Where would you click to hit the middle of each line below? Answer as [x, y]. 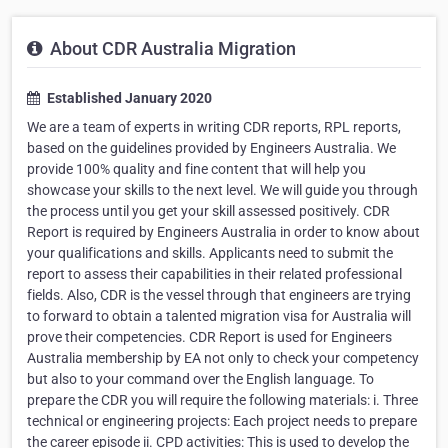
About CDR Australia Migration [171, 49]
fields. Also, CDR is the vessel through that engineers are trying [219, 295]
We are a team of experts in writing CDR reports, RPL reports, [214, 127]
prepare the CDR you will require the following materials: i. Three [222, 400]
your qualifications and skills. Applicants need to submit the [210, 253]
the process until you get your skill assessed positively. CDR [208, 211]
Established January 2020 [128, 98]
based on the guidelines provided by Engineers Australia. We [211, 148]
